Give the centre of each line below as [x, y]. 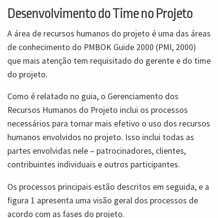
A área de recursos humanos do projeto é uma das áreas [109, 33]
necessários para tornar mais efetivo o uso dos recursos [109, 124]
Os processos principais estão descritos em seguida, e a [108, 187]
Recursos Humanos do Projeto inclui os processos [98, 110]
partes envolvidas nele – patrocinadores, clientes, [97, 151]
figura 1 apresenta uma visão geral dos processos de [103, 200]
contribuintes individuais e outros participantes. [94, 165]
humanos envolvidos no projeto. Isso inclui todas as [101, 137]
